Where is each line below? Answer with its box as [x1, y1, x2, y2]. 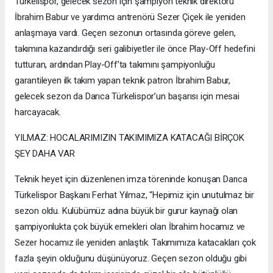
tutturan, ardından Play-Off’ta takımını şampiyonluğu [15, 59, 216, 71]
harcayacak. [15, 107, 61, 118]
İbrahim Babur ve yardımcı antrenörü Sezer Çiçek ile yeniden [15, 12, 246, 23]
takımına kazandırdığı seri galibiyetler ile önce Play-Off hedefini [15, 43, 255, 55]
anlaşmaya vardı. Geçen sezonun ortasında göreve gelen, [15, 27, 236, 39]
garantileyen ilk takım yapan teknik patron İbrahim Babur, [15, 75, 231, 87]
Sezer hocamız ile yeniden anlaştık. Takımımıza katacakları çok [15, 237, 257, 249]
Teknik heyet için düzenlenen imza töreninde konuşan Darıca [15, 174, 247, 185]
